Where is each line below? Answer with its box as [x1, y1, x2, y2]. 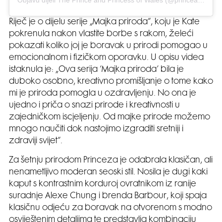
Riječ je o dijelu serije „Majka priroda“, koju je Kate [9, 18, 200, 27]
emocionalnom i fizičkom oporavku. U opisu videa [9, 54, 204, 62]
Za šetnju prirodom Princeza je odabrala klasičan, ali [9, 157, 213, 165]
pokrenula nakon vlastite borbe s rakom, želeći [9, 30, 193, 39]
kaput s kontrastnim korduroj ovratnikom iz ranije [9, 180, 196, 189]
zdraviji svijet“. [9, 137, 62, 146]
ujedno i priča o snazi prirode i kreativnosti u [9, 102, 180, 110]
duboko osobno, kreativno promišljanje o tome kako [9, 78, 213, 86]
